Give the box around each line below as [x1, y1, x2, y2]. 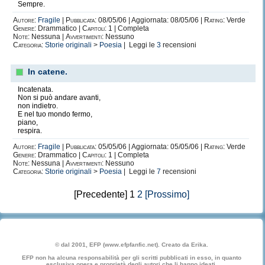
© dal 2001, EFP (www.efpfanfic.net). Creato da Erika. [54, 241, 208, 248]
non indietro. [18, 102, 58, 110]
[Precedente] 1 [73, 189, 137, 199]
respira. [18, 127, 42, 135]
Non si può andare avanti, [18, 93, 101, 102]
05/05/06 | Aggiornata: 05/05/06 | [96, 143, 204, 151]
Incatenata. [18, 85, 53, 93]
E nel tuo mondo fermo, [18, 110, 92, 118]
